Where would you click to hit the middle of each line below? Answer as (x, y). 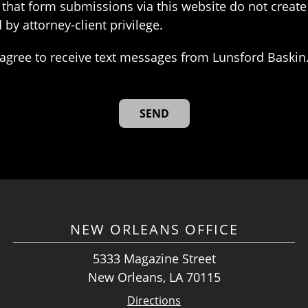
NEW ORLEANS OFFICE (154, 230)
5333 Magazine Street (154, 259)
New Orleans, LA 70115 (154, 277)
